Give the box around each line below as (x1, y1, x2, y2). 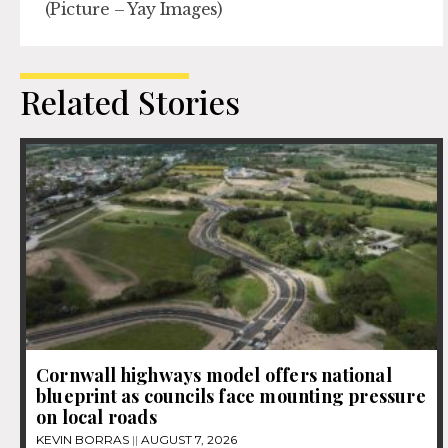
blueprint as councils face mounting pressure (36, 383, 426, 408)
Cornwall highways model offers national (36, 362, 392, 387)
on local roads (36, 404, 157, 429)
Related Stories (20, 80, 240, 124)
